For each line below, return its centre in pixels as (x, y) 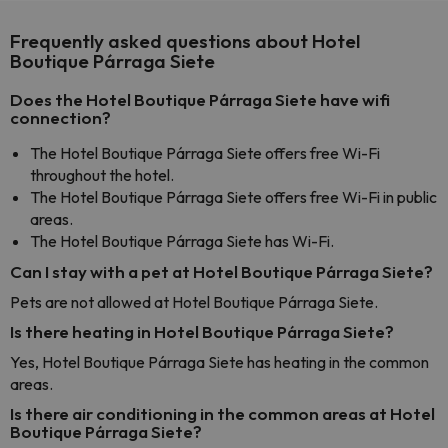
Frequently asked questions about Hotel (185, 41)
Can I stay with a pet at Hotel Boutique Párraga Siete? (221, 271)
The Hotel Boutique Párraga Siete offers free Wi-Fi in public (233, 197)
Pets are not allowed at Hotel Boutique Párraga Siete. (194, 302)
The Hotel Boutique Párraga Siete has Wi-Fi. (182, 241)
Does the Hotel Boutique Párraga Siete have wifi (200, 99)
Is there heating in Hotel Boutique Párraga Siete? (202, 331)
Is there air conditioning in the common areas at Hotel (222, 413)
